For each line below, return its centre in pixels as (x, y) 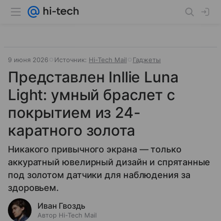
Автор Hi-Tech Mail (67, 215)
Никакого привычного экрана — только (95, 149)
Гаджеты (147, 60)
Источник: (72, 60)
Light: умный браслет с (92, 95)
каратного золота (72, 130)
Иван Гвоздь (61, 206)
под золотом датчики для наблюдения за (99, 175)
